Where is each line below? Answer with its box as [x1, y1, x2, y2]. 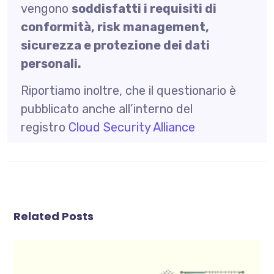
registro [20, 119, 65, 135]
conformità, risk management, [20, 19, 209, 34]
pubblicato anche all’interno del [20, 101, 193, 116]
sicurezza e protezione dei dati [20, 37, 210, 53]
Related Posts [13, 208, 94, 224]
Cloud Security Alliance [68, 119, 195, 135]
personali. [20, 56, 81, 71]
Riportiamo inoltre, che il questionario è [20, 83, 236, 98]
